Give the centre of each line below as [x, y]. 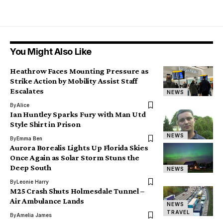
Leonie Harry [33, 182]
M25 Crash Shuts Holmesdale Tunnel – [77, 191]
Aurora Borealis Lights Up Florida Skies [79, 148]
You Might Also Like [51, 52]
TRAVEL [178, 212]
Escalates [27, 91]
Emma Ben [29, 139]
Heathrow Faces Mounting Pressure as [79, 71]
